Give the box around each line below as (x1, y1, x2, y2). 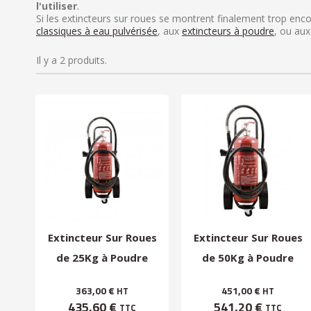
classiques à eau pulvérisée (36, 24, 158, 37)
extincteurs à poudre (182, 24, 274, 37)
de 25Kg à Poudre (56, 251, 148, 264)
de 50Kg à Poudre (202, 251, 294, 264)
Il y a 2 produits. (36, 53, 107, 67)
